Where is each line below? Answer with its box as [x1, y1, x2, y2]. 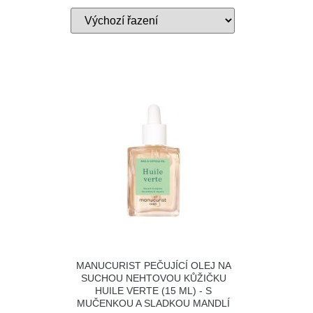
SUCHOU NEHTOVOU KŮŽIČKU [80, 272, 226, 284]
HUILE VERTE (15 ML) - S [95, 284, 212, 296]
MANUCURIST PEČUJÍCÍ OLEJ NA [75, 259, 231, 271]
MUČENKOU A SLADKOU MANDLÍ [77, 297, 231, 309]
